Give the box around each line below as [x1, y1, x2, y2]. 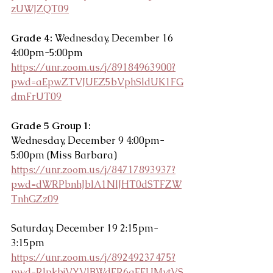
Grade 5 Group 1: [11, 119, 93, 132]
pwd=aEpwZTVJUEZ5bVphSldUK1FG [11, 75, 183, 88]
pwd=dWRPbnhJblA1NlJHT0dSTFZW [11, 177, 182, 191]
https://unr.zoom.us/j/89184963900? [11, 60, 175, 74]
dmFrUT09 [11, 90, 62, 103]
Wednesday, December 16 [52, 31, 175, 44]
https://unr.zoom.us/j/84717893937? [11, 163, 175, 176]
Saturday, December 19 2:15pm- [11, 221, 158, 235]
